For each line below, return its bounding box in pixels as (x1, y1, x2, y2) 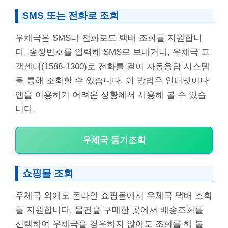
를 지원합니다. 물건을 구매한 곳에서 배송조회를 (15, 205, 204, 215)
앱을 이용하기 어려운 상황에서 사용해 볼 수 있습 (15, 90, 206, 100)
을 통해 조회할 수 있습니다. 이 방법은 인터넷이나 (15, 75, 209, 85)
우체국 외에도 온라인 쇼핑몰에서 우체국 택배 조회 (15, 191, 212, 201)
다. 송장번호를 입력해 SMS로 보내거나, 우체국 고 (15, 47, 210, 57)
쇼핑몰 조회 (22, 168, 73, 179)
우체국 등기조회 (82, 135, 146, 146)
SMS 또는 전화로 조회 (22, 10, 119, 21)
